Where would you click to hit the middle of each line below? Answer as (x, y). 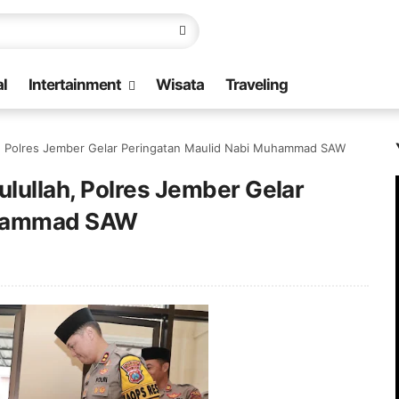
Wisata (180, 85)
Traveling (256, 85)
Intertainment (75, 85)
